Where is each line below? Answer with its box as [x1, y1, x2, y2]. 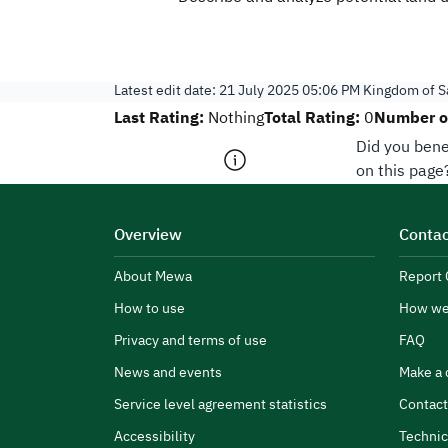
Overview [114, 223, 182, 249]
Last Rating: [114, 105, 204, 133]
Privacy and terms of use [114, 330, 267, 353]
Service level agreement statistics [114, 394, 327, 417]
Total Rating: [264, 105, 360, 133]
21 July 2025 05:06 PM [219, 80, 363, 103]
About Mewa [114, 266, 192, 289]
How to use [114, 298, 185, 321]
